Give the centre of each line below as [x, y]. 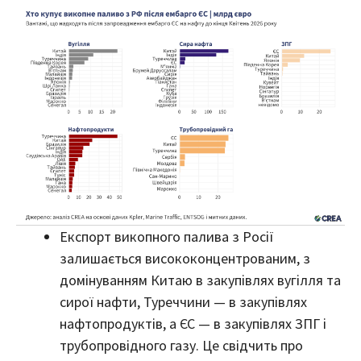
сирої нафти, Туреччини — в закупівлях [183, 302]
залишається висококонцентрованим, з [185, 259]
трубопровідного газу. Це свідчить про [181, 346]
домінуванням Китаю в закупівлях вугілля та [200, 280]
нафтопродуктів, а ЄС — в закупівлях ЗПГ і [193, 324]
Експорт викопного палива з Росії [167, 237]
